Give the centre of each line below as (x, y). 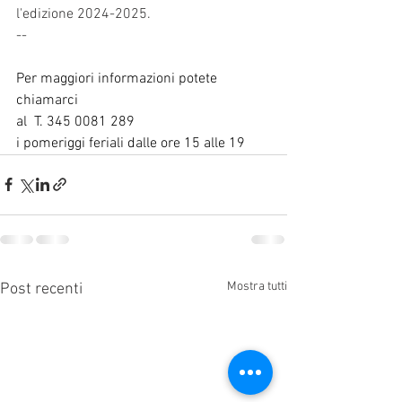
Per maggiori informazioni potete (118, 79)
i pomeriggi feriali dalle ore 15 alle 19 (131, 143)
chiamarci (47, 100)
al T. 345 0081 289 (75, 122)
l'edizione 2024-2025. (83, 14)
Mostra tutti (257, 286)
